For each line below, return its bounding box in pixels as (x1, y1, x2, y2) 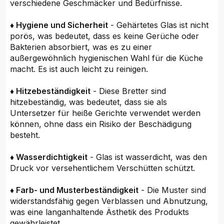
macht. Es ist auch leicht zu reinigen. (10, 64, 148, 74)
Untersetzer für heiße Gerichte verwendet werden (10, 108, 201, 118)
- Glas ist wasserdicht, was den (87, 152, 207, 162)
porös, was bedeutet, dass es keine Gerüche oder (10, 31, 199, 41)
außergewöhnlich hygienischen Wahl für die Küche (10, 53, 203, 63)
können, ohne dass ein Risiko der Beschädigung (10, 119, 192, 129)
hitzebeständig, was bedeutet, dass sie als (10, 97, 167, 107)
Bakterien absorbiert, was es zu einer (10, 42, 152, 52)
